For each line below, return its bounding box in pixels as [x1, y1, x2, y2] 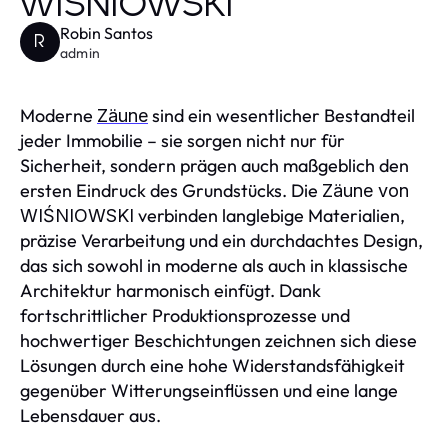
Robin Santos [60, 22, 153, 43]
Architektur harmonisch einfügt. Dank [20, 278, 321, 302]
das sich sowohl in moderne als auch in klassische [20, 253, 408, 277]
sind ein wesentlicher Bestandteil [148, 103, 415, 127]
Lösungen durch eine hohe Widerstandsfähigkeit [20, 353, 405, 377]
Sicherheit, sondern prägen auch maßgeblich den [20, 153, 409, 177]
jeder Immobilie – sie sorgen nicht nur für [20, 128, 345, 152]
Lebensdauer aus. [20, 403, 161, 427]
